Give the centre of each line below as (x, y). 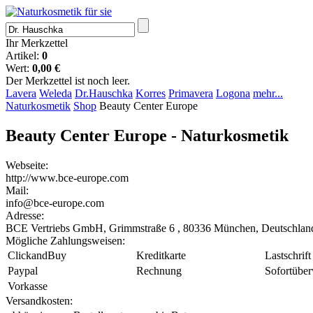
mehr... (268, 93)
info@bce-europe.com (55, 203)
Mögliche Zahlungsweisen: (65, 240)
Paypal (23, 270)
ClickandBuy (37, 255)
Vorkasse (28, 286)
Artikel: (24, 56)
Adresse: (25, 215)
